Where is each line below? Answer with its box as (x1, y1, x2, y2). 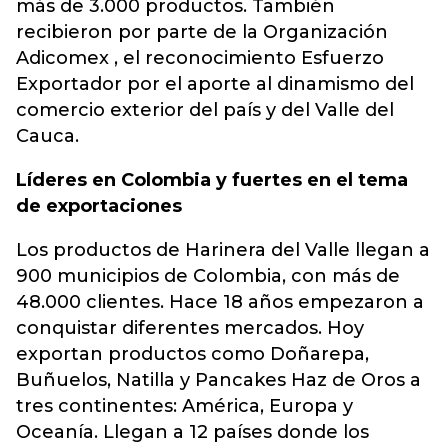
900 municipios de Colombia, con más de (16, 265, 400, 288)
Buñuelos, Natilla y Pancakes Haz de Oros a (16, 369, 421, 392)
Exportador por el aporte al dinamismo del (16, 73, 414, 96)
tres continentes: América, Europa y (16, 395, 353, 418)
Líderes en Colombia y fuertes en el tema (16, 169, 408, 192)
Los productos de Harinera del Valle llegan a (16, 239, 430, 262)
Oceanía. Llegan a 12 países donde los (16, 421, 369, 444)
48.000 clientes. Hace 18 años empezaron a (16, 291, 424, 314)
